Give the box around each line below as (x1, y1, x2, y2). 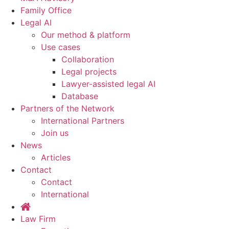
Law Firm (20, 214, 56, 224)
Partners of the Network (20, 103, 114, 113)
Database (61, 91, 98, 101)
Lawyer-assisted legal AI (61, 79, 155, 89)
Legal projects (61, 66, 117, 77)
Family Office (20, 5, 72, 15)
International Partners (41, 116, 124, 126)
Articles (41, 152, 71, 163)
